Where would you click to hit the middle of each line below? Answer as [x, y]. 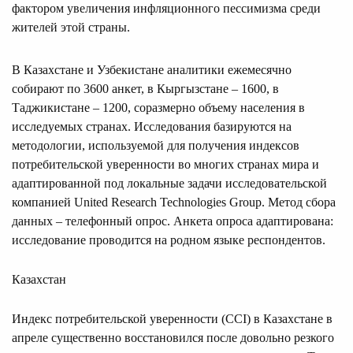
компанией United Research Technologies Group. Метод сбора [174, 202]
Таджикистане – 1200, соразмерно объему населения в [158, 107]
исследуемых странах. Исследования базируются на [152, 126]
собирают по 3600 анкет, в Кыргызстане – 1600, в [145, 88]
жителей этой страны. [71, 27]
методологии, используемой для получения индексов [156, 145]
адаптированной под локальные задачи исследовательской [169, 183]
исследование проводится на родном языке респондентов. [169, 240]
